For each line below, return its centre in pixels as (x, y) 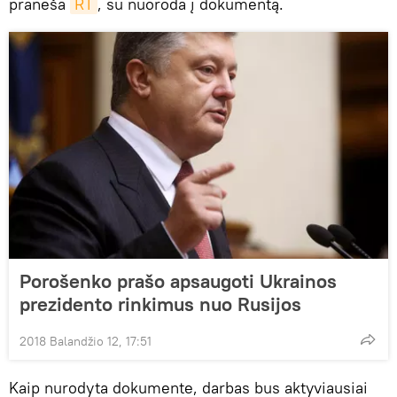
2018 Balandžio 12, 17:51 (86, 341)
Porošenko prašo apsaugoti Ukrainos (178, 280)
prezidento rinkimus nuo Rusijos (160, 304)
